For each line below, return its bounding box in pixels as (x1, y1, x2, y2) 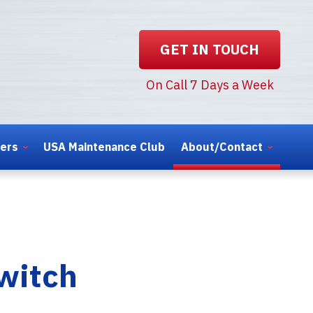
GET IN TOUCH (159, 40, 259, 59)
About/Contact (180, 139, 263, 154)
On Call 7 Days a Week (145, 77, 274, 94)
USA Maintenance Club (43, 139, 166, 154)
